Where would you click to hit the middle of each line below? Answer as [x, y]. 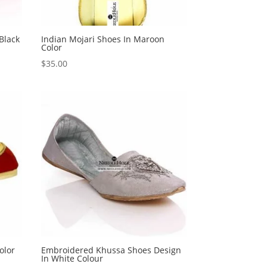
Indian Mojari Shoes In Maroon [103, 39]
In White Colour [72, 258]
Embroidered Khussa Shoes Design [111, 250]
